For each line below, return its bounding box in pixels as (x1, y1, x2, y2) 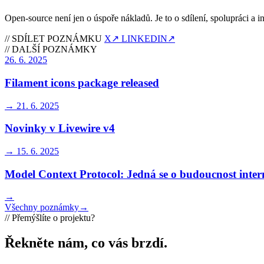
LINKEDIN (121, 34, 167, 44)
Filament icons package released (5, 76, 159, 89)
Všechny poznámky (5, 202, 79, 213)
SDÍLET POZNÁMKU (12, 34, 102, 44)
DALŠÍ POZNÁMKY (12, 44, 97, 55)
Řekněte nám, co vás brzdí (5, 235, 164, 251)
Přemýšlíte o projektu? (12, 213, 95, 223)
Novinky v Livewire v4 (5, 122, 115, 135)
